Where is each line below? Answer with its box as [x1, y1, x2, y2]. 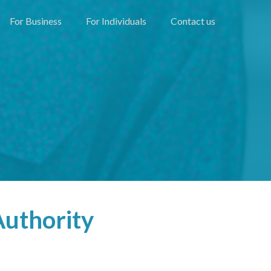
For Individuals [86, 15, 146, 27]
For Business [10, 15, 62, 27]
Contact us [171, 15, 215, 27]
